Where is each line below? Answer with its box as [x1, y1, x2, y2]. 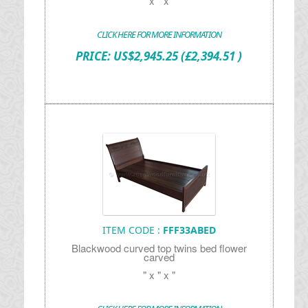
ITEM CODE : [102, 223, 163, 236]
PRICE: [76, 48, 114, 64]
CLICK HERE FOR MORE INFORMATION [96, 28, 221, 41]
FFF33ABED [162, 223, 216, 236]
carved [143, 250, 175, 264]
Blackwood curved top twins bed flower [71, 241, 247, 255]
